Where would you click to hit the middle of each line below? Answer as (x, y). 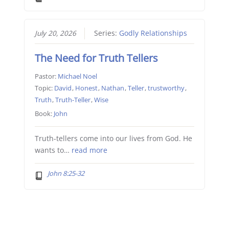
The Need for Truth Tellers (96, 58)
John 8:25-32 (66, 173)
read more (89, 150)
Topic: (44, 88)
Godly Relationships (153, 33)
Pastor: (46, 76)
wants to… (53, 150)
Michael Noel (77, 76)
